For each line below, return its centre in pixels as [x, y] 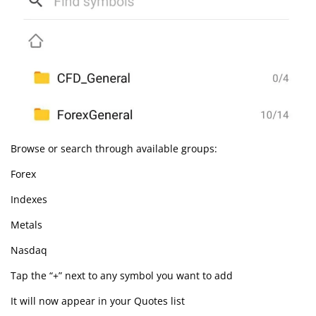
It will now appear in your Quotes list [98, 301]
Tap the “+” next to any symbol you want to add [122, 276]
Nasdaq [29, 250]
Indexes [29, 199]
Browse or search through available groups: [114, 148]
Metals [26, 225]
